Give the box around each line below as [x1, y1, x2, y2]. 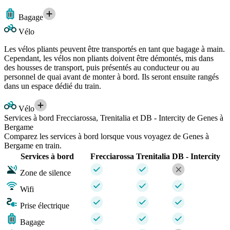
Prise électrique [20, 201, 69, 210]
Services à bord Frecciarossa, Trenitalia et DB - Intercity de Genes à [4, 113, 223, 123]
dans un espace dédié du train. [4, 82, 101, 91]
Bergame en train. [4, 141, 62, 150]
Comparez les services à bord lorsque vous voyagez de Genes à [4, 132, 209, 141]
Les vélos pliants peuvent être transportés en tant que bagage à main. [4, 45, 225, 54]
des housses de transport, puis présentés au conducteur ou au [4, 63, 199, 72]
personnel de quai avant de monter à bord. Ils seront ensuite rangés [4, 72, 219, 82]
